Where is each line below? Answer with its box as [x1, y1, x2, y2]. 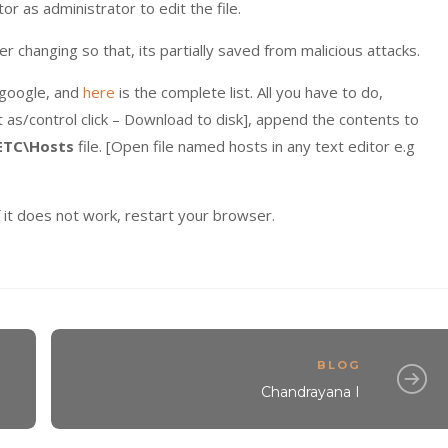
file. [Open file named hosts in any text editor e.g [78, 136, 415, 156]
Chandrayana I [261, 382, 361, 401]
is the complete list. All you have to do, [115, 82, 383, 102]
